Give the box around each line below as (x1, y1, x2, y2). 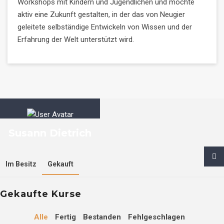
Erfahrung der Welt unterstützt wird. (17, 35, 134, 44)
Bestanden (83, 212, 121, 221)
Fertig (55, 212, 76, 221)
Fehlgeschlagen (128, 212, 185, 221)
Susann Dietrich (8, 127, 91, 139)
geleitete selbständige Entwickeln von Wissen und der (17, 22, 192, 31)
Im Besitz (5, 160, 36, 168)
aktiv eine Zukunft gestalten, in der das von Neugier (17, 10, 185, 19)
